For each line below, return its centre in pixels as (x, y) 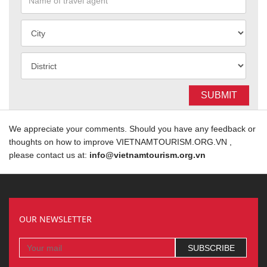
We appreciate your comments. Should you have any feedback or (132, 129)
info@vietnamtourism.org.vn (148, 155)
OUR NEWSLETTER (55, 219)
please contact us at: (49, 155)
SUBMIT (219, 95)
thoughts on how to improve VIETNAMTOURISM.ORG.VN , (120, 142)
